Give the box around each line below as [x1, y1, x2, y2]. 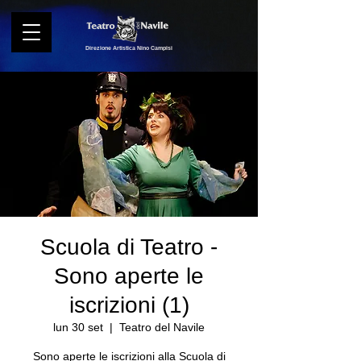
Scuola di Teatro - [40, 234, 218, 259]
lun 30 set [53, 321, 103, 334]
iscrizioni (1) [68, 293, 189, 317]
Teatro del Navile [119, 321, 205, 334]
